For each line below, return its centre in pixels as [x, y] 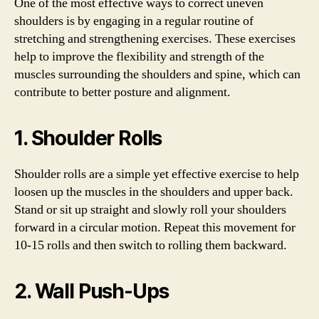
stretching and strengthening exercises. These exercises [155, 39]
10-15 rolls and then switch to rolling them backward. [151, 245]
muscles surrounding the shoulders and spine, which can [157, 74]
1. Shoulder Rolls [88, 138]
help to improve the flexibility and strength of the [139, 57]
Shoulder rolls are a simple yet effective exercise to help [157, 174]
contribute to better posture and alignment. [122, 92]
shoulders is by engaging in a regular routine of [134, 21]
